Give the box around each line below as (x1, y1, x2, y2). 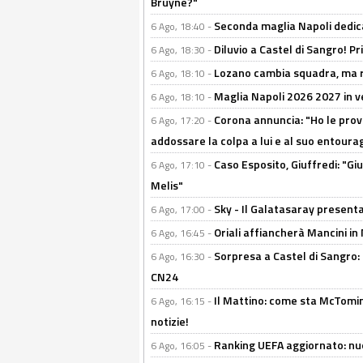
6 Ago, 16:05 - (151, 338, 214, 354)
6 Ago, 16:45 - (151, 225, 214, 241)
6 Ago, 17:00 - (151, 202, 214, 218)
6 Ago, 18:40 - (151, 19, 214, 35)
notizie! (151, 313, 189, 331)
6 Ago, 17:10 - (151, 157, 214, 173)
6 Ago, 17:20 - (151, 113, 214, 129)
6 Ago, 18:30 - (151, 42, 214, 58)
